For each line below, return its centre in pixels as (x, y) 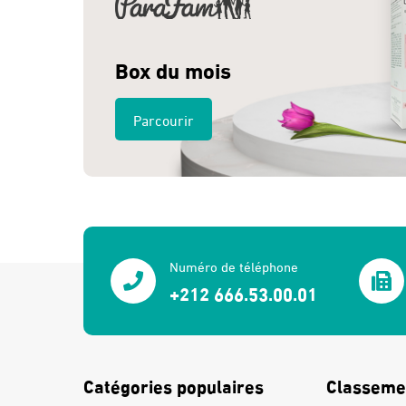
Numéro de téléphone (234, 266)
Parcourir (164, 119)
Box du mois (173, 68)
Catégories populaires (174, 384)
